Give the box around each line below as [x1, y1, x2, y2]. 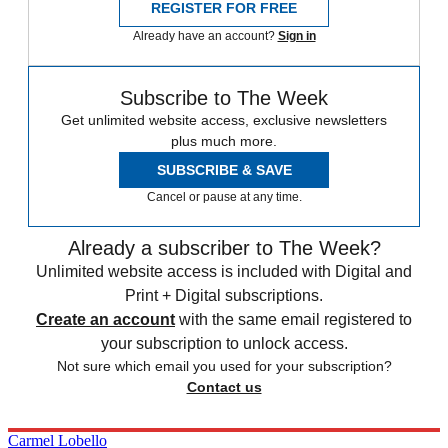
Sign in [277, 28, 316, 43]
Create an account [36, 310, 175, 328]
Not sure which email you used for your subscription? [56, 357, 392, 374]
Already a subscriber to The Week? [67, 236, 381, 259]
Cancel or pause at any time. [146, 189, 302, 204]
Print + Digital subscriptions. [125, 286, 323, 304]
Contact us [186, 378, 262, 395]
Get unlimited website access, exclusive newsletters [61, 111, 387, 128]
